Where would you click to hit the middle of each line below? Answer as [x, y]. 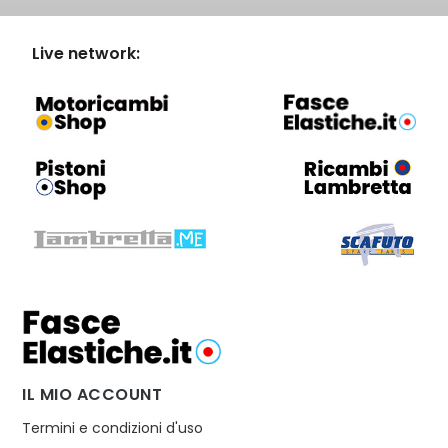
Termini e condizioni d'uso [113, 427]
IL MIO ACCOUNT [92, 394]
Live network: [86, 53]
